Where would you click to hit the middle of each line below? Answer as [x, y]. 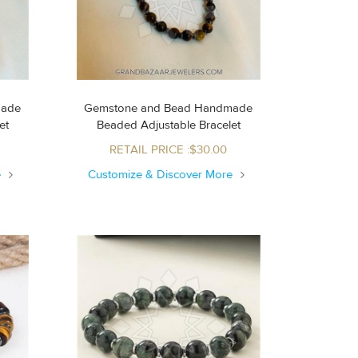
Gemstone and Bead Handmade [169, 108]
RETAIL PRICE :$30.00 [169, 149]
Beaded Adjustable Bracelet [190, 125]
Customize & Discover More [162, 174]
